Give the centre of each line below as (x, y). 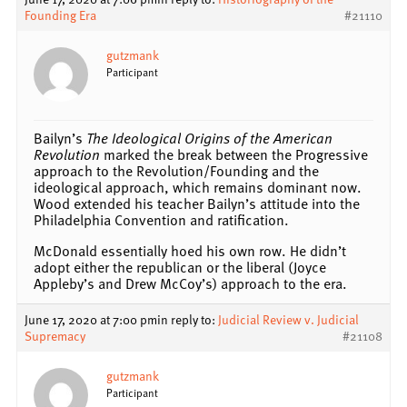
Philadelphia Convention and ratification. (161, 219)
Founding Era (60, 15)
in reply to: (188, 319)
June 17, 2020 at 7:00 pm (91, 319)
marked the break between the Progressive (234, 154)
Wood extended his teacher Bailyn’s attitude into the (197, 203)
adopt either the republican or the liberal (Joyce (180, 267)
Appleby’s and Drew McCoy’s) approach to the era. (190, 283)
